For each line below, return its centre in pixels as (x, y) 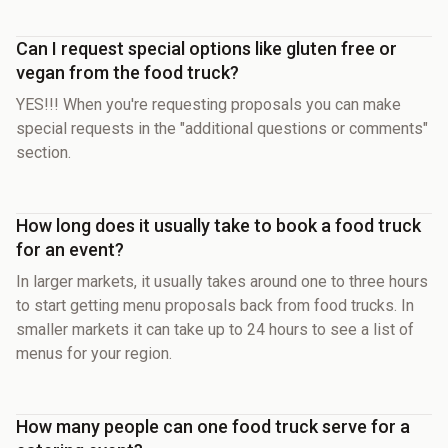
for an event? (70, 249)
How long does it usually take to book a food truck (218, 225)
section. (43, 152)
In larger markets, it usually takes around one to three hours (222, 281)
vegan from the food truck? (127, 72)
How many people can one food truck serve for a (213, 426)
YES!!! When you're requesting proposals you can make (208, 104)
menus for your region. (94, 353)
